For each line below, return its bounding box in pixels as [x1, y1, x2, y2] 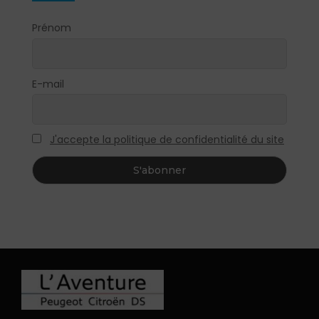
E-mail [32, 76, 64, 91]
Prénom [32, 21, 71, 36]
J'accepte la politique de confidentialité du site [50, 132, 284, 147]
